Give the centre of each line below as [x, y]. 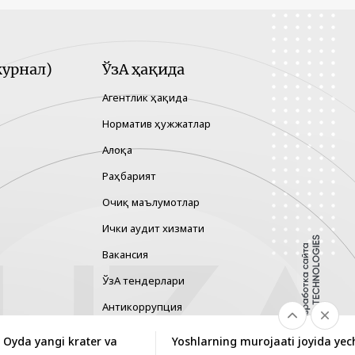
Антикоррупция [142, 307]
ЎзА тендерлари [143, 281]
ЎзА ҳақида [143, 70]
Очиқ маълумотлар [151, 202]
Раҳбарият [129, 176]
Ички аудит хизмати [153, 229]
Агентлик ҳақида [145, 98]
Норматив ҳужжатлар [157, 124]
